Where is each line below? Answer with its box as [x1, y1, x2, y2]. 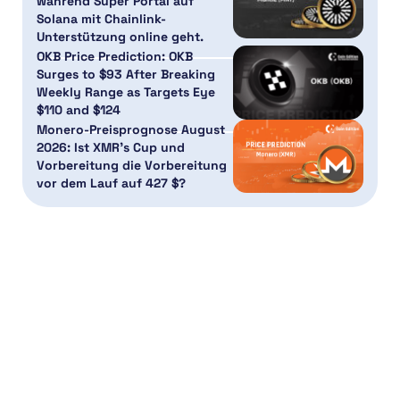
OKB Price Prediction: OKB [37, 47, 193, 64]
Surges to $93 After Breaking [37, 65, 215, 82]
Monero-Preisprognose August [37, 121, 225, 137]
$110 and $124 [37, 101, 121, 118]
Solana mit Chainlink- [37, 11, 166, 28]
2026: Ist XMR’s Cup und [37, 138, 185, 155]
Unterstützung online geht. [37, 29, 204, 46]
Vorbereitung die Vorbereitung [37, 156, 227, 173]
